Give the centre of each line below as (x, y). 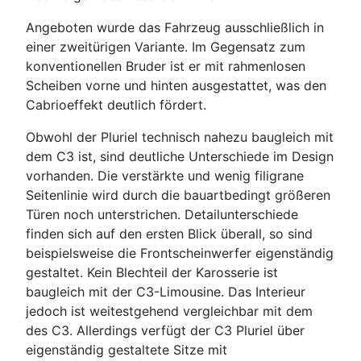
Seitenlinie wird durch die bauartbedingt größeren (178, 195)
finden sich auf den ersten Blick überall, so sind (169, 234)
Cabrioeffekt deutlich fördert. (116, 105)
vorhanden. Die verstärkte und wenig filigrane (165, 176)
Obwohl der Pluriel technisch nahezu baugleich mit (180, 137)
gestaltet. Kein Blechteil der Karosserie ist (152, 273)
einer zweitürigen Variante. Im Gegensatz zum (166, 47)
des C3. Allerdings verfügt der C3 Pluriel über (165, 331)
